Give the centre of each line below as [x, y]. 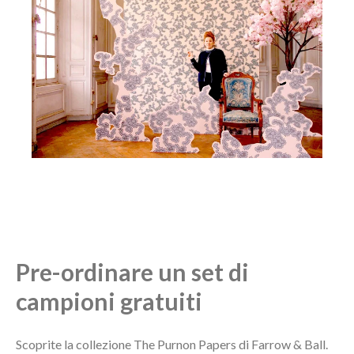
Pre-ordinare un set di [132, 271]
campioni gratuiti [109, 301]
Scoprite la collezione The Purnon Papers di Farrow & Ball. [172, 344]
